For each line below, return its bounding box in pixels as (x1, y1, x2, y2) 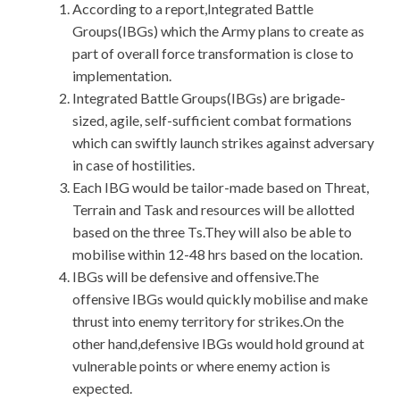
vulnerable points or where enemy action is (72, 357, 330, 375)
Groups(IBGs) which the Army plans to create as (72, 22, 364, 40)
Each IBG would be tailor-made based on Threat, (72, 179, 369, 196)
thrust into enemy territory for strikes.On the (72, 312, 344, 330)
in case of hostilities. (72, 156, 195, 174)
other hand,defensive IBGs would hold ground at (72, 335, 364, 353)
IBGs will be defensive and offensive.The (72, 268, 319, 286)
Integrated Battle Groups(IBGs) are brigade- (72, 89, 346, 107)
